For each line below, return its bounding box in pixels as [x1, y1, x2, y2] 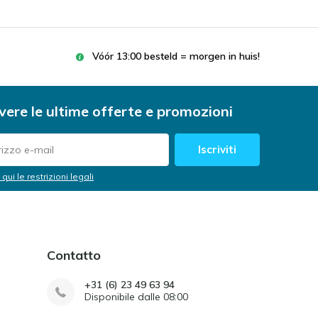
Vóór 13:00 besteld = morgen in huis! [92, 50, 260, 62]
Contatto [46, 247, 101, 263]
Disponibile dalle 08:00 [84, 290, 188, 303]
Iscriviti [198, 143, 236, 156]
